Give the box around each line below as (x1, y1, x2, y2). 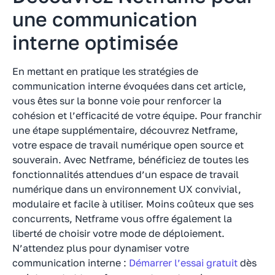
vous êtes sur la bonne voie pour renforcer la (12, 94, 222, 107)
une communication (12, 7, 197, 31)
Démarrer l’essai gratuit (129, 256, 238, 269)
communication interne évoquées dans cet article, (12, 79, 246, 92)
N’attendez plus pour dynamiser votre (12, 241, 189, 254)
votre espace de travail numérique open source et (12, 138, 244, 151)
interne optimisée (12, 30, 179, 54)
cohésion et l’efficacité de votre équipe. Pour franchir (12, 109, 261, 122)
